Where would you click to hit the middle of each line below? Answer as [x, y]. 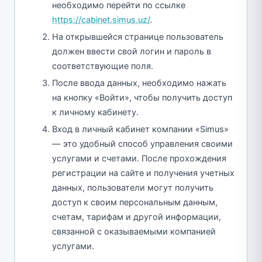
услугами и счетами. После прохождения [139, 159]
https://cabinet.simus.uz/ [101, 20]
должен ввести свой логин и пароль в [132, 52]
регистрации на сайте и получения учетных [143, 173]
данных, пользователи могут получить [133, 188]
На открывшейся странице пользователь [138, 37]
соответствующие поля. [103, 66]
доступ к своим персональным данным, [135, 203]
